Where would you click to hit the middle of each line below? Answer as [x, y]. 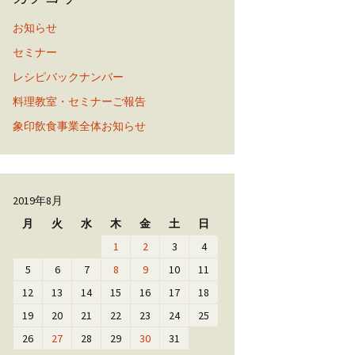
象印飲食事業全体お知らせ [79, 126]
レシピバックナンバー [68, 77]
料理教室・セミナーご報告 [79, 101]
